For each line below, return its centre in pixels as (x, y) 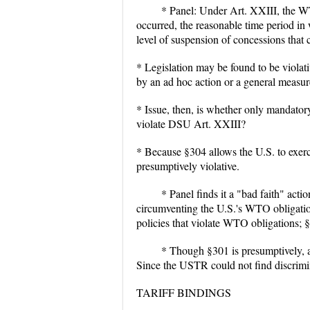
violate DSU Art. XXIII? (191, 124)
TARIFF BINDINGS (184, 292)
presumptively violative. (188, 166)
